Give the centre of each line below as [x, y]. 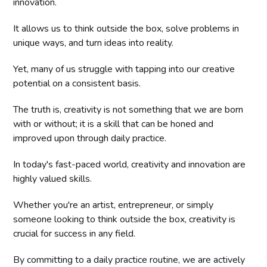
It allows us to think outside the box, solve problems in [126, 29]
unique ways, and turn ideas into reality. [94, 43]
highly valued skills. [53, 179]
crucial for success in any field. [74, 234]
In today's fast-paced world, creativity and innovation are [130, 165]
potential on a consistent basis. [77, 84]
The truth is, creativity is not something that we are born [128, 110]
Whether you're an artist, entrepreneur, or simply [114, 205]
